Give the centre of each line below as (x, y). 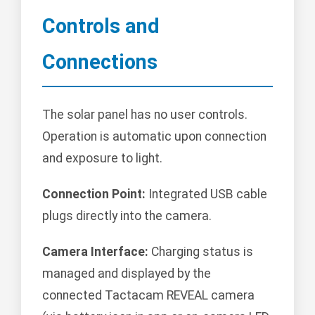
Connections (100, 62)
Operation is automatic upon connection (154, 137)
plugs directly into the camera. (127, 216)
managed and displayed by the (127, 274)
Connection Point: (94, 194)
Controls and (101, 26)
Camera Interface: (95, 252)
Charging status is (201, 252)
